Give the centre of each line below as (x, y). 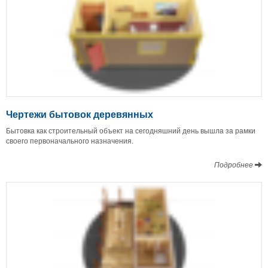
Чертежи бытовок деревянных (80, 114)
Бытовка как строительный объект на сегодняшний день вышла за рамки (131, 130)
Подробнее (234, 164)
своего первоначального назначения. (70, 140)
